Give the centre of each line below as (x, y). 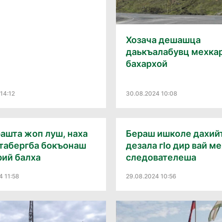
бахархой (147, 64)
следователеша (161, 157)
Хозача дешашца (163, 40)
